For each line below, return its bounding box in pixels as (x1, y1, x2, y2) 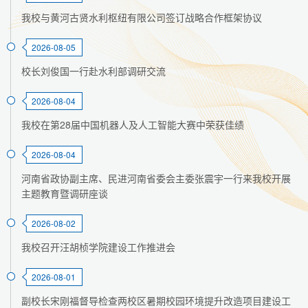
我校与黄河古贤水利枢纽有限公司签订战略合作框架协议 (21, 10, 262, 25)
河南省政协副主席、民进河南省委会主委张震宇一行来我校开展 (21, 171, 291, 186)
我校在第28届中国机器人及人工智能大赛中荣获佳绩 (21, 118, 244, 132)
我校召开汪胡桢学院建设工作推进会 (21, 240, 175, 254)
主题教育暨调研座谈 (21, 186, 108, 201)
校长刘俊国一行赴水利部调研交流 (21, 64, 166, 78)
